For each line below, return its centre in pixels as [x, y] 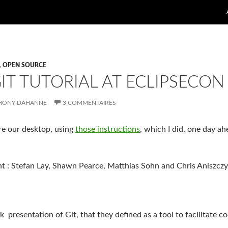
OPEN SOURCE [24, 65]
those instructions [108, 129]
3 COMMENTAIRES [89, 103]
